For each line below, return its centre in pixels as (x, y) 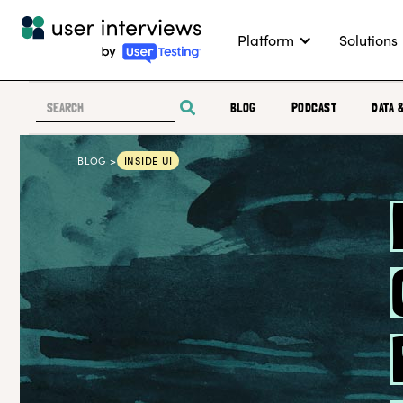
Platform (266, 40)
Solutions (368, 40)
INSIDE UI (148, 161)
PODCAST (314, 107)
